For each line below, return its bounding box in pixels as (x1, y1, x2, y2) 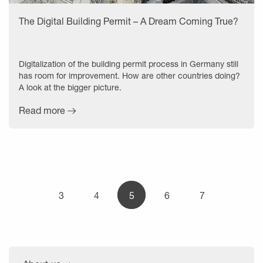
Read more (19, 104, 65, 116)
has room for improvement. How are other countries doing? (19, 70, 240, 80)
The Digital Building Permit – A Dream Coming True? (19, 15, 238, 26)
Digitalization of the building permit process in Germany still (19, 58, 238, 69)
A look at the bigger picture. (19, 82, 122, 92)
